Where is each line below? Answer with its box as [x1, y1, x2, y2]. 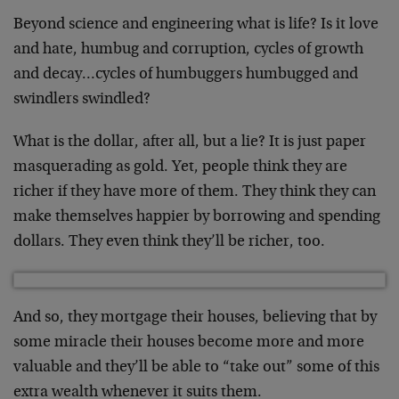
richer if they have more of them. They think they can [13, 184, 376, 200]
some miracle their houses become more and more [13, 335, 364, 351]
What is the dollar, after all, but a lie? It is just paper [13, 134, 366, 151]
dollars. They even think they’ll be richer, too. [13, 234, 325, 250]
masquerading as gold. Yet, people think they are [13, 159, 347, 175]
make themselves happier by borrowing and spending [13, 209, 380, 225]
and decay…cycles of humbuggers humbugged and [13, 67, 358, 83]
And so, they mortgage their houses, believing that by [13, 310, 377, 326]
